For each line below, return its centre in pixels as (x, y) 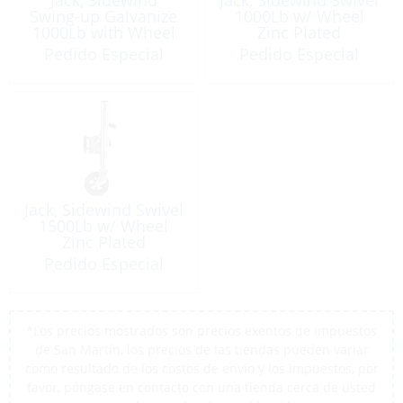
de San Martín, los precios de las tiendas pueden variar (201, 349)
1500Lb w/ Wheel (104, 226)
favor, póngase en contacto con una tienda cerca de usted (201, 387)
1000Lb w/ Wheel (299, 16)
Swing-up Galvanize (104, 16)
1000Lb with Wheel (103, 32)
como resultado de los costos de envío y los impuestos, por (201, 368)
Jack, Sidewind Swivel (103, 210)
